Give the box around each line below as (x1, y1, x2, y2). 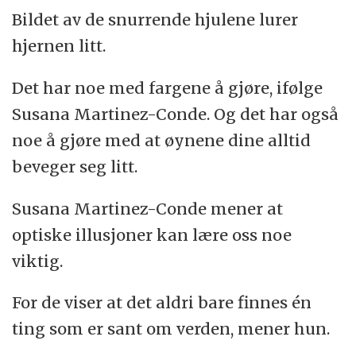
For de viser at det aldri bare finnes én (12, 292, 312, 313)
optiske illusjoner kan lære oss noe (12, 224, 292, 245)
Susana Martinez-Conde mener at (12, 198, 284, 219)
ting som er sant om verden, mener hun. (12, 319, 331, 339)
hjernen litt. (12, 35, 106, 56)
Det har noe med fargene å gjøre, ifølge (12, 77, 323, 98)
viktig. (12, 250, 64, 271)
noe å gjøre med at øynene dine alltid (12, 130, 311, 150)
